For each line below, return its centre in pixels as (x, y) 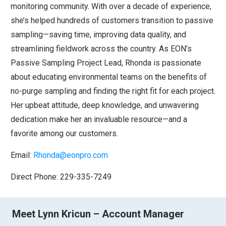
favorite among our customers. (64, 133)
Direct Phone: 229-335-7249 (61, 177)
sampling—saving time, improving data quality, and (98, 34)
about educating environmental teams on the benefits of (109, 77)
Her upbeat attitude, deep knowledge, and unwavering (105, 105)
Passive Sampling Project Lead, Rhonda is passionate (106, 63)
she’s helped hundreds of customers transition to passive (112, 20)
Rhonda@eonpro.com (71, 155)
